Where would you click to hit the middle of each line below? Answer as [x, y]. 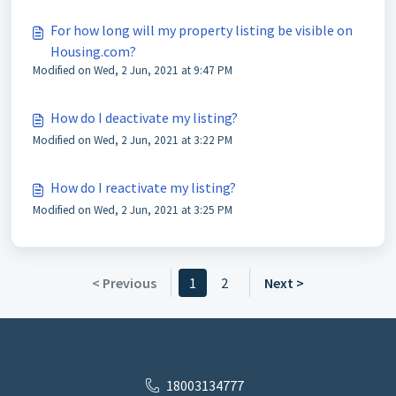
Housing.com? [93, 51]
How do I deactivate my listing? [144, 118]
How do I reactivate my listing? [143, 187]
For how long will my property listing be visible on [202, 30]
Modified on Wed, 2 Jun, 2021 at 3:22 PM [133, 140]
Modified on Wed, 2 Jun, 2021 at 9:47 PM [133, 70]
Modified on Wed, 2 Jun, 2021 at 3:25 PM [133, 210]
